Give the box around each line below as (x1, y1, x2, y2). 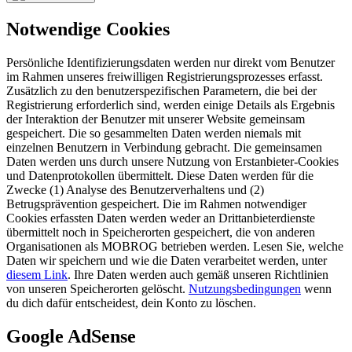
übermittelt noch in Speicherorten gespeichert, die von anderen (6, 225, 315, 239)
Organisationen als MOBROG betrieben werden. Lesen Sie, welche (6, 239, 343, 253)
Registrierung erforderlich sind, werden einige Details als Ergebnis (6, 97, 335, 112)
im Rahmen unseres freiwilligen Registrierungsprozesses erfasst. (6, 69, 323, 83)
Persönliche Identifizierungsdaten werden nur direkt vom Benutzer (6, 55, 335, 69)
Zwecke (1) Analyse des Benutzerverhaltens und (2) (6, 182, 264, 196)
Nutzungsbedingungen (189, 281, 301, 295)
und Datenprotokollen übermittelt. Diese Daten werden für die (6, 168, 313, 182)
